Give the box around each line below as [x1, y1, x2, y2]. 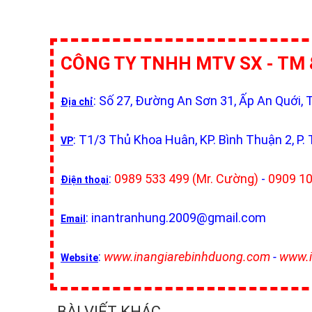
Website [61, 252, 98, 263]
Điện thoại [61, 174, 109, 185]
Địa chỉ [61, 96, 93, 107]
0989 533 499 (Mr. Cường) [114, 171, 258, 186]
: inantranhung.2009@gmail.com [86, 210, 266, 225]
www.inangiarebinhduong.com [104, 249, 270, 264]
